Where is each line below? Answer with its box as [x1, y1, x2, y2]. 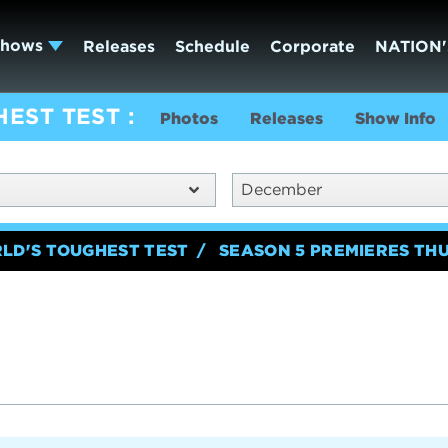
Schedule [174, 36, 250, 56]
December [241, 180, 322, 199]
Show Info [354, 109, 436, 128]
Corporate [269, 36, 355, 56]
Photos [159, 109, 218, 128]
